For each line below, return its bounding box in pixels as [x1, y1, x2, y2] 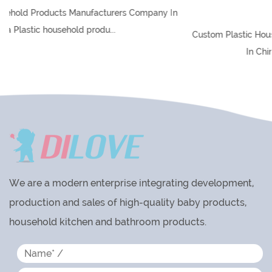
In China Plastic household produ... [92, 47, 229, 57]
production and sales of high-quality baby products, [9, 197, 246, 209]
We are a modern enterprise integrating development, [9, 177, 254, 189]
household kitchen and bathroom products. [9, 216, 206, 228]
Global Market [123, 5, 198, 18]
